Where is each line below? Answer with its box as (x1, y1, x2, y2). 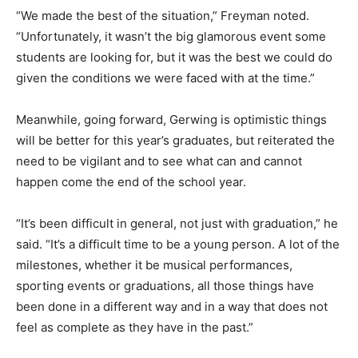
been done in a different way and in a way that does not (16, 298, 328, 314)
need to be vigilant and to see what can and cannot (16, 153, 302, 169)
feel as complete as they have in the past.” (16, 319, 253, 335)
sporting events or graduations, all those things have (16, 277, 314, 293)
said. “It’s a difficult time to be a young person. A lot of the (16, 236, 340, 252)
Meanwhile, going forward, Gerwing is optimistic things (16, 111, 327, 127)
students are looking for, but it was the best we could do (16, 49, 332, 65)
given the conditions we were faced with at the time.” (16, 70, 315, 86)
